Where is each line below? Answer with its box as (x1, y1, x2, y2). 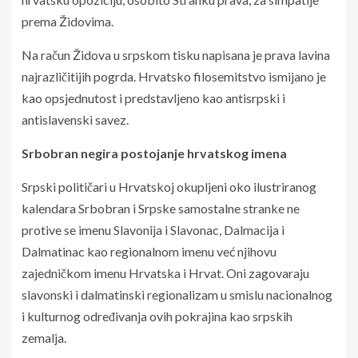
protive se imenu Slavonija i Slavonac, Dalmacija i (22, 221, 284, 237)
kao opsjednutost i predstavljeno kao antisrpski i (22, 89, 285, 105)
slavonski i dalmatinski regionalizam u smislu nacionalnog (22, 286, 332, 302)
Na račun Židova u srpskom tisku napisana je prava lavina (22, 46, 330, 62)
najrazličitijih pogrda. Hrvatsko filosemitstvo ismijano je (22, 68, 326, 84)
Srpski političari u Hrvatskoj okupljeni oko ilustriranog (22, 178, 316, 194)
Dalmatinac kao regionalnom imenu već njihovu (22, 243, 276, 259)
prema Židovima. (22, 13, 113, 29)
